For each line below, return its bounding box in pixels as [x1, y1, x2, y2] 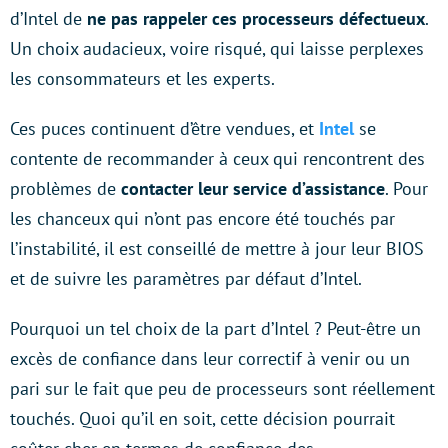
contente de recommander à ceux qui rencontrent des [10, 147, 425, 171]
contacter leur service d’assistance [121, 177, 385, 201]
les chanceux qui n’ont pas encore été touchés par [10, 207, 395, 231]
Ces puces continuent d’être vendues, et [10, 117, 319, 141]
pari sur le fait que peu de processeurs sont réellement [10, 377, 435, 401]
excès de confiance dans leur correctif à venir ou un [10, 347, 410, 371]
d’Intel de [10, 7, 87, 31]
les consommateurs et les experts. [10, 67, 275, 91]
